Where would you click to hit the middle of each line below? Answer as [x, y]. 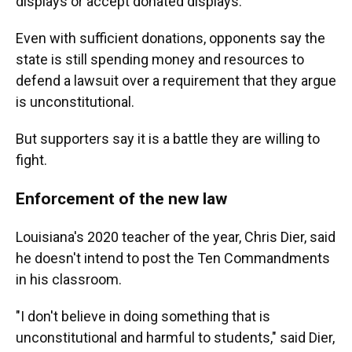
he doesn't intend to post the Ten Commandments [173, 258]
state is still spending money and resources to [160, 59]
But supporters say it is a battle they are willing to [168, 139]
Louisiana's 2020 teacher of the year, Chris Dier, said [176, 237]
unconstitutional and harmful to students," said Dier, [175, 337]
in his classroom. [69, 279]
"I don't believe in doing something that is [143, 316]
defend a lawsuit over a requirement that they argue [176, 81]
